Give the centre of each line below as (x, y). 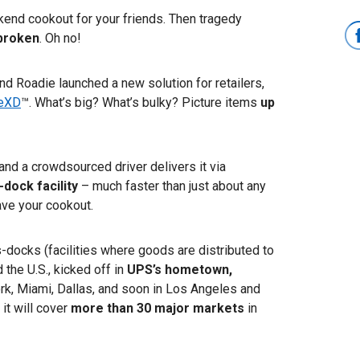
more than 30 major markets (157, 309)
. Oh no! (60, 39)
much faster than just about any (179, 186)
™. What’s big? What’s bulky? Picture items (141, 103)
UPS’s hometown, (180, 270)
